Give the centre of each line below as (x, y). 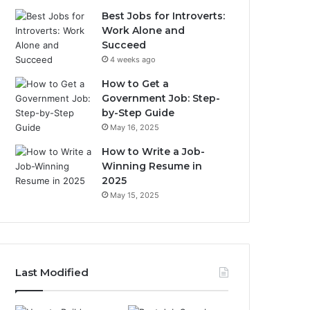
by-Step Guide (138, 113)
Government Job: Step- (161, 98)
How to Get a (136, 84)
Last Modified (52, 272)
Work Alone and (144, 30)
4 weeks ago (133, 60)
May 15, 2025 (135, 195)
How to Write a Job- (154, 152)
